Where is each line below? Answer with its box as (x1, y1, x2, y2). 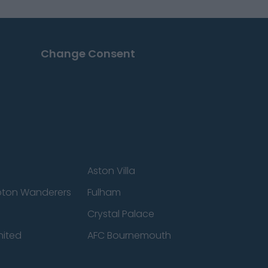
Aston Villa (87, 164, 135, 178)
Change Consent (40, 46, 135, 61)
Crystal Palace (87, 207, 154, 221)
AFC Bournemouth (87, 229, 171, 242)
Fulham (87, 185, 121, 199)
